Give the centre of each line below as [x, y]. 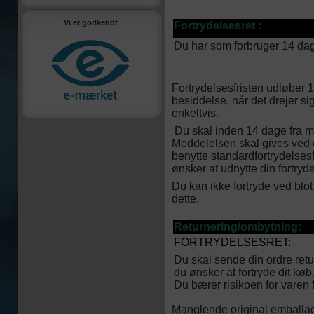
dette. [185, 199]
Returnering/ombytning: [238, 227]
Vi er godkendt [91, 22]
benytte [190, 156]
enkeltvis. [197, 113]
